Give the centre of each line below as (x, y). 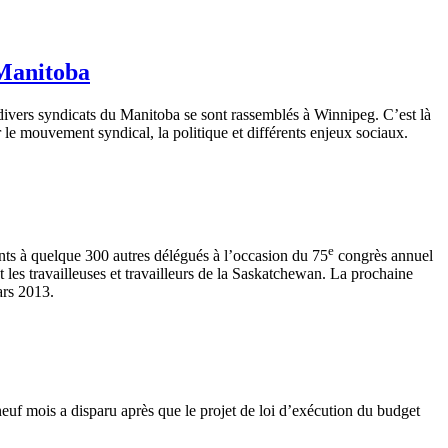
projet (218, 410)
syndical (124, 133)
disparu (94, 410)
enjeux (331, 133)
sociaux (380, 133)
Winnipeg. (346, 115)
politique (200, 133)
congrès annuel (383, 256)
